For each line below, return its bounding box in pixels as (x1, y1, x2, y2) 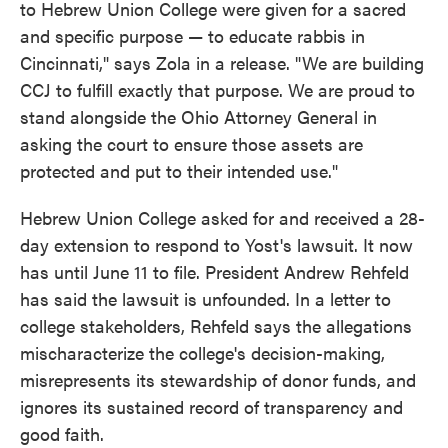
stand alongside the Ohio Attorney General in (20, 104, 377, 129)
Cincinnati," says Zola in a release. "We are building (20, 50, 424, 75)
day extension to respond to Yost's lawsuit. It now (20, 232, 413, 257)
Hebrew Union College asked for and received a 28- (20, 205, 425, 230)
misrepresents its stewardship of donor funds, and (20, 367, 416, 392)
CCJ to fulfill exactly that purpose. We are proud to (20, 77, 415, 102)
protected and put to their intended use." (20, 158, 368, 183)
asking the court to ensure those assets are (20, 131, 363, 156)
